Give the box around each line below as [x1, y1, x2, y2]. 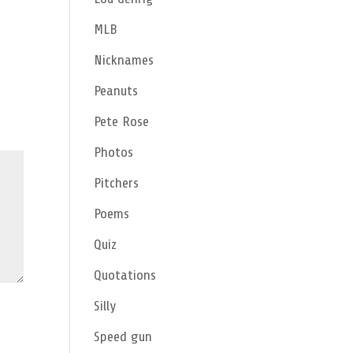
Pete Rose [94, 113, 150, 129]
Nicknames [94, 52, 154, 68]
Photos [94, 144, 134, 160]
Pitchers [94, 175, 139, 191]
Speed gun [94, 329, 153, 344]
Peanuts [94, 83, 139, 98]
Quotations [94, 267, 157, 283]
